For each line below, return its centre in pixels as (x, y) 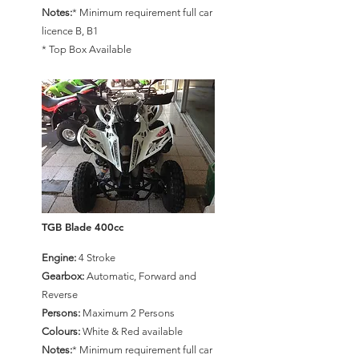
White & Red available (131, 331)
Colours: (61, 331)
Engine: (59, 258)
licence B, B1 (70, 31)
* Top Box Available (87, 49)
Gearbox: (63, 276)
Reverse (60, 294)
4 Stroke (96, 258)
